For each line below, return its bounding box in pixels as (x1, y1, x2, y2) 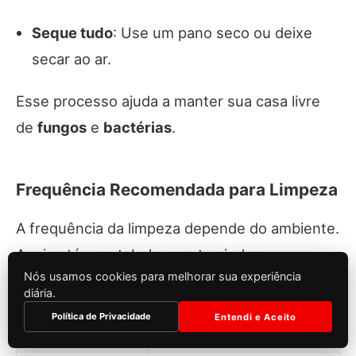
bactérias (103, 118, 172, 137)
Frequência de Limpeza (161, 326, 300, 342)
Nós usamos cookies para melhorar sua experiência (24, 269, 301, 283)
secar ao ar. (32, 50, 111, 68)
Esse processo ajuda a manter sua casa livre (16, 92, 320, 110)
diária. (24, 286, 56, 300)
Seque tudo (32, 24, 113, 42)
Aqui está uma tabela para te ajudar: (16, 246, 262, 264)
